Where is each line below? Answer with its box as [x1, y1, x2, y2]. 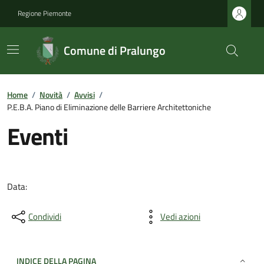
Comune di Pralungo [63, 41, 166, 60]
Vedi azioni [160, 210, 200, 223]
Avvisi [74, 88, 95, 101]
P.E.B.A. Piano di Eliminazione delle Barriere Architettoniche [7, 101, 211, 113]
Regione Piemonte [18, 8, 71, 19]
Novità [39, 88, 62, 101]
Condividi [28, 210, 61, 223]
